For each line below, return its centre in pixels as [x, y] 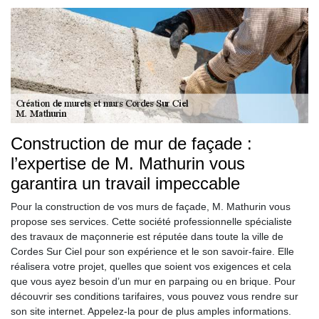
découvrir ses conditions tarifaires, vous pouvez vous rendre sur [155, 297]
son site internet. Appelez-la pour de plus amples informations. [151, 312]
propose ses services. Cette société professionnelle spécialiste [151, 222]
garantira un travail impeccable [125, 184]
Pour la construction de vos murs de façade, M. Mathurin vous [151, 207]
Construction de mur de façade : [131, 144]
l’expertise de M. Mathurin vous [128, 164]
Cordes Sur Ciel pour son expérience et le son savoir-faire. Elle [152, 252]
